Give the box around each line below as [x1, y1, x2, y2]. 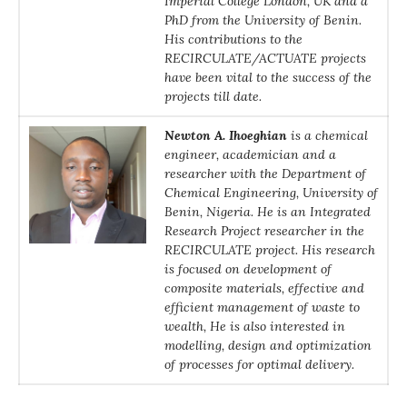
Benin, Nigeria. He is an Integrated [164, 203, 371, 220]
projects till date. [164, 87, 262, 104]
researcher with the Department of [164, 164, 366, 182]
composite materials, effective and [164, 279, 364, 296]
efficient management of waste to [164, 298, 360, 315]
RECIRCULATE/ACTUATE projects [164, 49, 366, 66]
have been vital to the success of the [164, 68, 372, 85]
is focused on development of [164, 260, 332, 277]
